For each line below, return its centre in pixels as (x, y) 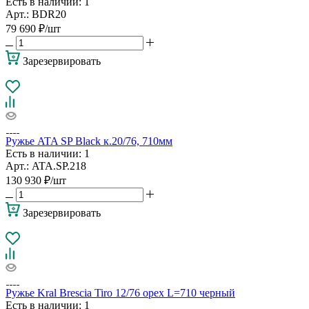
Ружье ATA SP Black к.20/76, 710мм (89, 141)
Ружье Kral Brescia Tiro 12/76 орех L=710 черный (120, 292)
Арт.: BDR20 (36, 14)
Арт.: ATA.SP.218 (46, 166)
